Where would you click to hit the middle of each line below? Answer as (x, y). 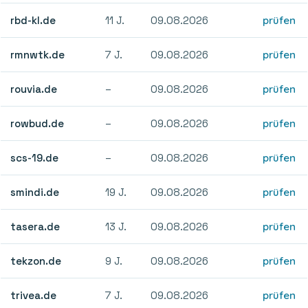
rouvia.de (34, 89)
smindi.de (35, 192)
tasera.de (35, 226)
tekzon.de (36, 261)
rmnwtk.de (38, 54)
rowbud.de (37, 123)
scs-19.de (35, 157)
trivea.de (34, 295)
